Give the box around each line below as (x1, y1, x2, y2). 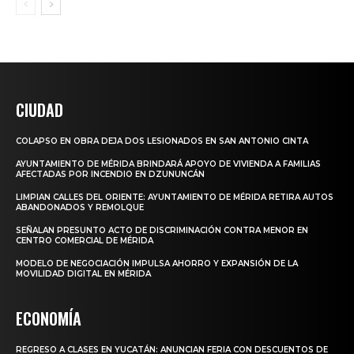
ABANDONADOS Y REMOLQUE (16, 201, 144, 213)
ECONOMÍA (16, 306, 81, 330)
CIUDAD (16, 97, 63, 122)
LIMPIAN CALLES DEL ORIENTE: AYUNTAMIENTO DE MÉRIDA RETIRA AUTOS (16, 191, 333, 202)
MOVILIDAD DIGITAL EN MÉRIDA (16, 268, 151, 279)
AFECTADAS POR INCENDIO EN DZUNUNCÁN (16, 168, 205, 179)
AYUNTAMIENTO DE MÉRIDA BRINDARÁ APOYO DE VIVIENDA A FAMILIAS (16, 158, 321, 169)
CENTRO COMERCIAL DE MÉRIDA (16, 235, 153, 246)
